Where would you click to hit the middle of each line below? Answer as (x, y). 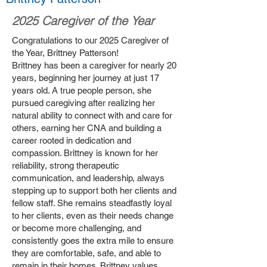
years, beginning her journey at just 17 (86, 78)
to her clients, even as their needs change (93, 215)
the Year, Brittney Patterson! (65, 53)
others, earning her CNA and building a (87, 128)
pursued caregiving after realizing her (83, 103)
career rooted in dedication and (72, 140)
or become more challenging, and (77, 228)
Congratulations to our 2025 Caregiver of (90, 40)
